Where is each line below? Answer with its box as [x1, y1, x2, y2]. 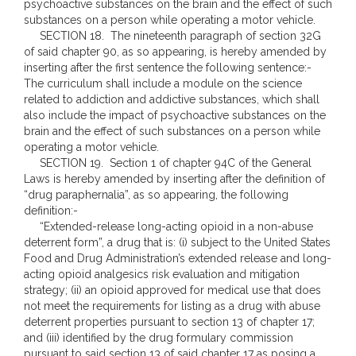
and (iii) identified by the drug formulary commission [24, 331, 293, 344]
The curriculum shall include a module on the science [24, 77, 302, 90]
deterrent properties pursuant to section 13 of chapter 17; [24, 315, 315, 328]
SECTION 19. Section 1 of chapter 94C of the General [24, 157, 311, 169]
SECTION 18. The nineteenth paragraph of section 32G [24, 29, 321, 42]
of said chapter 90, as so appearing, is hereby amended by [24, 45, 327, 58]
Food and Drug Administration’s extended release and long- [24, 252, 331, 265]
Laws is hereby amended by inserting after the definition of [24, 172, 325, 185]
